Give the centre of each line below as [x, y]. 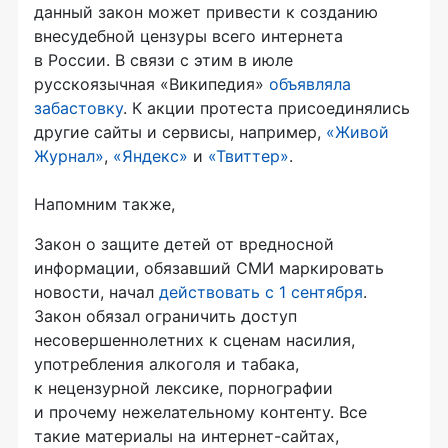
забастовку [78, 107]
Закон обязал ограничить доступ [165, 315]
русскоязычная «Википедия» [151, 83]
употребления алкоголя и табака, [166, 363]
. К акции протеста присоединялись [266, 107]
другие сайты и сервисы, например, [180, 131]
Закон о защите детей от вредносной [184, 243]
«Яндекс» [150, 155]
